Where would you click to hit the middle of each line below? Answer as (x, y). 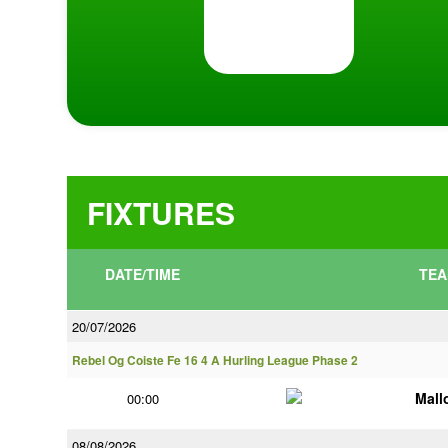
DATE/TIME (143, 274)
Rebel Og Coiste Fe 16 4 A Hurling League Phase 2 (215, 360)
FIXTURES (161, 212)
